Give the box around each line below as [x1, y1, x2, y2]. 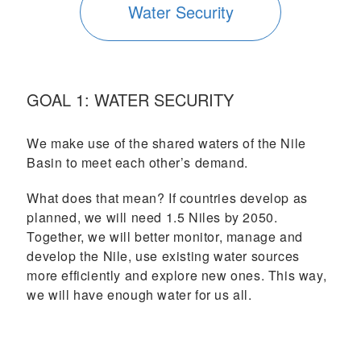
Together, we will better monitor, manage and [27, 226, 303, 246]
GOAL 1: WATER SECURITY [27, 87, 234, 111]
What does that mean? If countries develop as [27, 188, 308, 207]
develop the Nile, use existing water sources [27, 246, 300, 265]
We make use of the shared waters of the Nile [27, 133, 306, 152]
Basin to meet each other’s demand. [27, 152, 248, 172]
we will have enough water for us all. [27, 284, 252, 304]
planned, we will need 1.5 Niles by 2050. [27, 207, 278, 226]
